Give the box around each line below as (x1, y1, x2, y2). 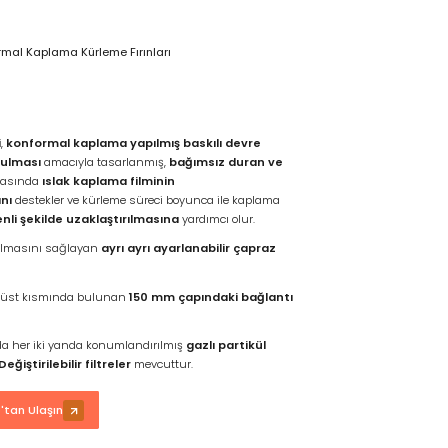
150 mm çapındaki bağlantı (128, 288, 293, 305)
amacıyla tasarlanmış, (40, 153, 169, 170)
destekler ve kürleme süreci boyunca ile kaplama (11, 191, 280, 208)
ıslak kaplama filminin (41, 172, 175, 189)
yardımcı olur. (178, 210, 255, 227)
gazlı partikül (185, 337, 266, 354)
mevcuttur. (130, 356, 193, 373)
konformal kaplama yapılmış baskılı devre (5, 134, 261, 151)
